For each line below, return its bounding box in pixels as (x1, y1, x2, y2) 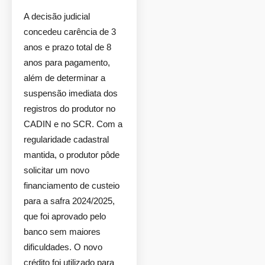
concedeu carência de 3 (24, 27, 116, 37)
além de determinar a (24, 73, 105, 83)
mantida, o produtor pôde (24, 150, 119, 160)
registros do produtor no (24, 104, 115, 114)
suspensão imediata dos (24, 88, 118, 98)
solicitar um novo (24, 165, 89, 175)
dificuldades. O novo (24, 242, 102, 252)
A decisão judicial (24, 11, 90, 21)
